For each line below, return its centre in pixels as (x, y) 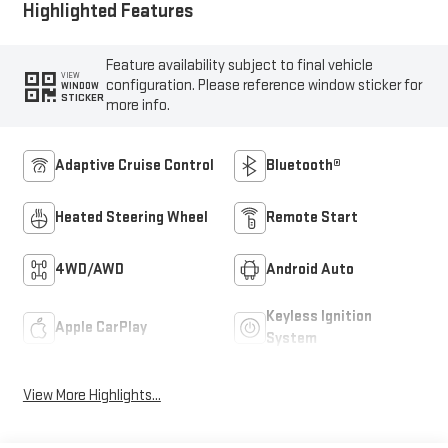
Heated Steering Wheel (131, 218)
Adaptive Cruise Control (134, 166)
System (291, 339)
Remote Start (312, 218)
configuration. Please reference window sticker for (264, 86)
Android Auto (310, 270)
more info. (138, 106)
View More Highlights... (91, 395)
